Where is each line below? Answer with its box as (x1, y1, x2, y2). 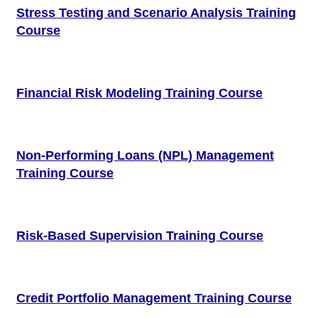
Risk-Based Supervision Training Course (16, 228, 263, 243)
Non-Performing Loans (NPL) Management (16, 148, 274, 163)
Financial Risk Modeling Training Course (16, 85, 263, 100)
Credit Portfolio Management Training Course (16, 290, 292, 305)
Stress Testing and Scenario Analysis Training (16, 5, 296, 20)
